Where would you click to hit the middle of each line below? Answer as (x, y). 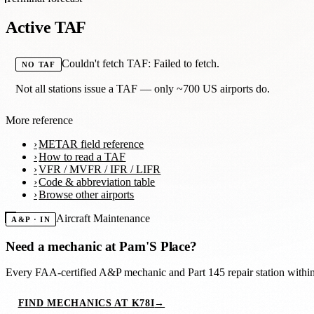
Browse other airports (87, 195)
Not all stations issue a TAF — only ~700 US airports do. (143, 89)
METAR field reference (91, 144)
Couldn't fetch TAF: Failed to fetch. (140, 64)
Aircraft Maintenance (103, 219)
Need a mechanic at (63, 246)
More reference (39, 121)
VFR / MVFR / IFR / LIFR (100, 170)
